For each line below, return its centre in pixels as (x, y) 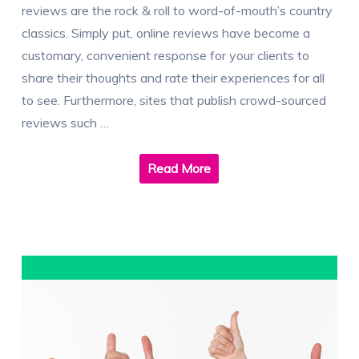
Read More (179, 169)
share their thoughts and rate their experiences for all (173, 78)
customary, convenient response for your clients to (165, 56)
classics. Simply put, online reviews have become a (165, 33)
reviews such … (65, 123)
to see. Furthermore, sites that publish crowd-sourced (173, 101)
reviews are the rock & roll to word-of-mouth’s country (177, 11)
